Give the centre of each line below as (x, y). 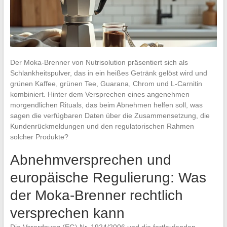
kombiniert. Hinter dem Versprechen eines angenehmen (100, 94)
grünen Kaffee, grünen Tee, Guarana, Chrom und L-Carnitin (106, 83)
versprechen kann (67, 213)
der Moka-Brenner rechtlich (96, 195)
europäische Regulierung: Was (108, 177)
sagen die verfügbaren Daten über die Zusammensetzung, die (110, 115)
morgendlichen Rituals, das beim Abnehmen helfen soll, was (106, 105)
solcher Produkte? (39, 137)
